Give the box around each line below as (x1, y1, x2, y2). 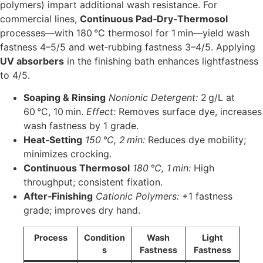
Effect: (86, 106, 116, 118)
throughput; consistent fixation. (23, 176, 163, 188)
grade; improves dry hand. (23, 204, 140, 217)
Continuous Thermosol (23, 162, 130, 174)
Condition (83, 232, 125, 243)
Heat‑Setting (23, 134, 82, 146)
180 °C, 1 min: (133, 162, 191, 174)
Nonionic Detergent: (109, 92, 198, 104)
